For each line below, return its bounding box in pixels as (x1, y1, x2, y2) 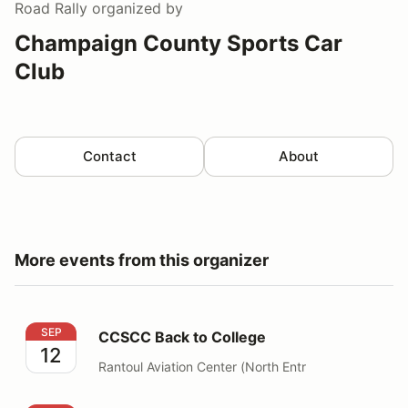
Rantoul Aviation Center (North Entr (98, 358, 306, 374)
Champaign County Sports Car (15, 29, 342, 56)
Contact (82, 147, 137, 165)
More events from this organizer (15, 250, 269, 270)
